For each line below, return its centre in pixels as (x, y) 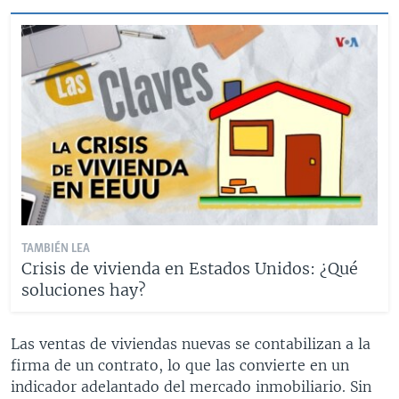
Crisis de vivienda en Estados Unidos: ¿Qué (190, 268)
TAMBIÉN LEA (56, 248)
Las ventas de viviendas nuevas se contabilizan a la (191, 343)
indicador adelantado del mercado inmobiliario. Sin (191, 386)
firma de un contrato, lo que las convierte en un (180, 365)
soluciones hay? (84, 289)
